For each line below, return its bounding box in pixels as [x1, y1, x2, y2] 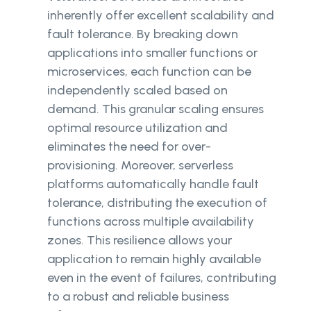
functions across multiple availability [47, 214, 254, 230]
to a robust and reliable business [47, 289, 229, 305]
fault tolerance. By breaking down [47, 26, 238, 42]
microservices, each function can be [47, 64, 251, 80]
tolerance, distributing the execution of [47, 195, 267, 211]
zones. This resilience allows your [47, 233, 232, 249]
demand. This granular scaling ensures [47, 101, 264, 117]
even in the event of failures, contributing [47, 270, 276, 286]
